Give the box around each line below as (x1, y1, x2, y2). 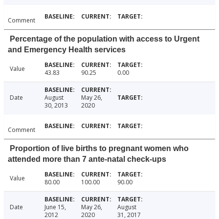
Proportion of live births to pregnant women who (10, 144, 189, 153)
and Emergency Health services (8, 45, 126, 54)
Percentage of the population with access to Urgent (10, 35, 199, 44)
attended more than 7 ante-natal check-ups (8, 155, 166, 164)
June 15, (44, 203, 66, 212)
